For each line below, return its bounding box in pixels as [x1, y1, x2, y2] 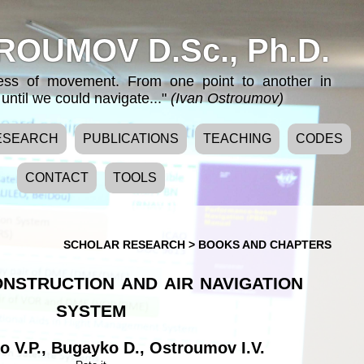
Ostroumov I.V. [149, 339, 265, 357]
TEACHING [203, 132, 271, 145]
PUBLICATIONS [83, 132, 179, 145]
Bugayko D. [51, 339, 140, 357]
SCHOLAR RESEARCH [63, 238, 188, 251]
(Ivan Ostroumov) [171, 90, 284, 106]
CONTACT [25, 171, 89, 184]
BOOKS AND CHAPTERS [198, 238, 331, 251]
